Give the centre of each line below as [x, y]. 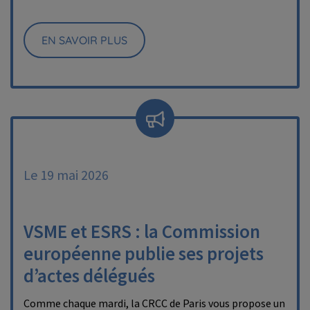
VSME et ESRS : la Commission [142, 231]
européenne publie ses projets [144, 253]
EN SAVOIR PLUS [84, 40]
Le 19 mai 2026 [66, 175]
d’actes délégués [89, 275]
